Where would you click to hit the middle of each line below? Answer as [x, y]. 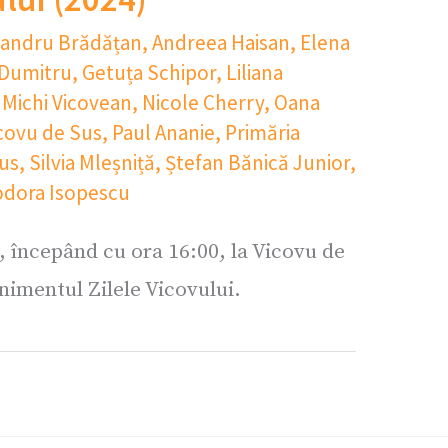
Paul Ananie [163, 132]
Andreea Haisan [221, 42]
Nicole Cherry [203, 102]
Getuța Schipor [149, 72]
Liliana [254, 72]
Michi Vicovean [67, 102]
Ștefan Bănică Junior [257, 162]
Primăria [262, 132]
